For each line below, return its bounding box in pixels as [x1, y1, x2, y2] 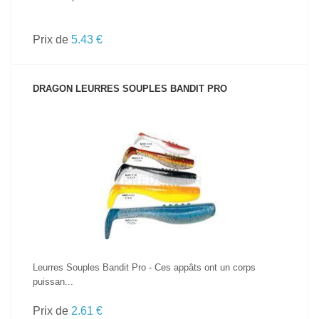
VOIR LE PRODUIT [125, 157, 194, 166]
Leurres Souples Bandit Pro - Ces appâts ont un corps [33, 262, 256, 273]
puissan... [33, 276, 73, 287]
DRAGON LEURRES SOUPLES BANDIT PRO [33, 83, 227, 94]
